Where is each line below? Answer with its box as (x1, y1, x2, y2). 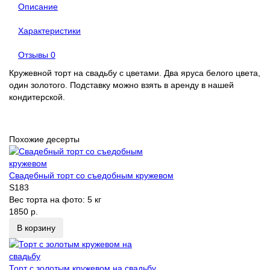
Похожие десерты (9, 134, 80, 145)
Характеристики (18, 26, 81, 36)
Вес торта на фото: (9, 195, 87, 205)
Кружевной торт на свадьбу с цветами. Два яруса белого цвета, (9, 68, 260, 78)
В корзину (17, 223, 55, 233)
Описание (18, 2, 58, 12)
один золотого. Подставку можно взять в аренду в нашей (9, 80, 234, 90)
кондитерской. (9, 92, 65, 102)
